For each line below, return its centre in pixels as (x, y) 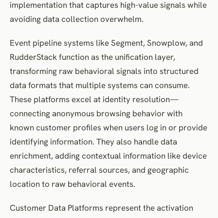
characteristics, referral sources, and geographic (99, 170)
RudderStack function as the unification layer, (92, 57)
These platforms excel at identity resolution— (94, 99)
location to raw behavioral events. (73, 184)
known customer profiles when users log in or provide (109, 127)
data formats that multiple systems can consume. (100, 85)
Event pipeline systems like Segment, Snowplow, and (106, 43)
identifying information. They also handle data (93, 141)
